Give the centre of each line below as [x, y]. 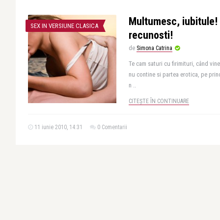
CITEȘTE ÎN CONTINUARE [159, 101]
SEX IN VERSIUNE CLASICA [64, 26]
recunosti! [151, 35]
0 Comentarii [112, 127]
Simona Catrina [154, 48]
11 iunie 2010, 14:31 [58, 127]
